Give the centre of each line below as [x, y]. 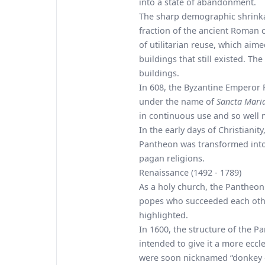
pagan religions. [172, 158]
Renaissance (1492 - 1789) [190, 172]
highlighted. [164, 215]
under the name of [178, 101]
